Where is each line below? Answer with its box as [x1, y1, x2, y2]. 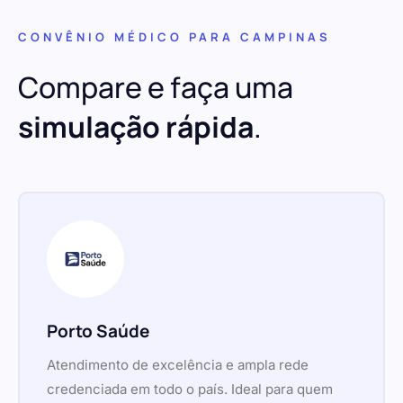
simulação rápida [18, 107, 254, 148]
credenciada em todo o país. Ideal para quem [47, 381, 333, 399]
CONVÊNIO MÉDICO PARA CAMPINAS [18, 29, 331, 46]
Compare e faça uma [18, 67, 293, 108]
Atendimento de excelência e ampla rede [47, 356, 309, 374]
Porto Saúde [47, 319, 149, 344]
